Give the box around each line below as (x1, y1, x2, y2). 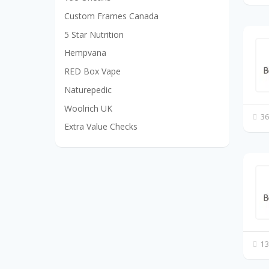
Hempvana (64, 47, 106, 59)
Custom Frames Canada (64, 10, 159, 22)
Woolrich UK (64, 102, 112, 114)
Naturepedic (64, 83, 112, 95)
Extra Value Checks (64, 121, 138, 133)
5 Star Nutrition (64, 28, 124, 40)
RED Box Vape (64, 65, 121, 77)
